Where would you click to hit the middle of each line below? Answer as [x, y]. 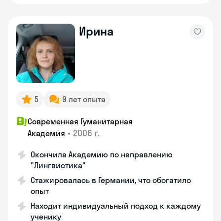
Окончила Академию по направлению [102, 154]
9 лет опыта [84, 99]
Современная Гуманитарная [80, 121]
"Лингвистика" [58, 165]
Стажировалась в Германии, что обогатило [111, 180]
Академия [46, 133]
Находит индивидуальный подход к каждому [116, 206]
